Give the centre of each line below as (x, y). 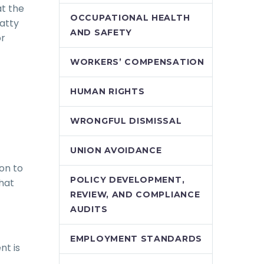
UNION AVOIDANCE (116, 150)
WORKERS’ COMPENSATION (137, 62)
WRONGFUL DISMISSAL (126, 121)
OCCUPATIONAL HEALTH (130, 18)
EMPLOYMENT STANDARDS (136, 239)
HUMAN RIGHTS (108, 91)
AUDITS (89, 209)
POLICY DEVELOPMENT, (128, 180)
